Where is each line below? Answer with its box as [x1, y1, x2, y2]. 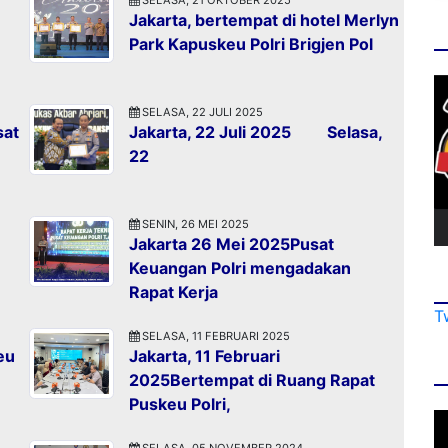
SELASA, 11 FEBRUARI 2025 [139, 328, 290, 343]
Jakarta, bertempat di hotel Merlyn [129, 9, 399, 30]
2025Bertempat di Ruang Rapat [129, 369, 375, 390]
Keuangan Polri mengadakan [129, 257, 351, 278]
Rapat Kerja [129, 281, 218, 302]
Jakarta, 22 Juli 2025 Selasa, [129, 121, 382, 142]
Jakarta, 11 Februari [129, 345, 280, 366]
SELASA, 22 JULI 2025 [139, 104, 263, 119]
